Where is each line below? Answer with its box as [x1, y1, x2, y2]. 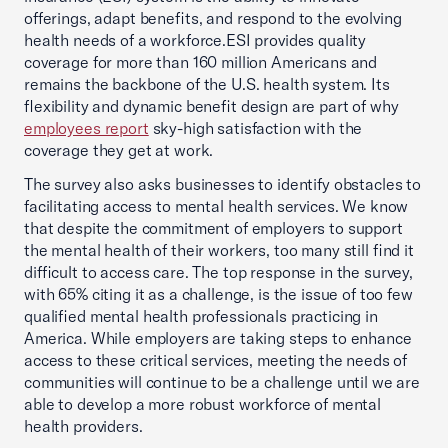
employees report [24, 118, 149, 138]
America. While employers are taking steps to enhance [24, 328, 412, 348]
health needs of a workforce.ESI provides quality [24, 30, 367, 50]
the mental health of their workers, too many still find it [24, 240, 414, 260]
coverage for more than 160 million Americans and [24, 52, 378, 72]
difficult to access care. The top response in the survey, [24, 262, 413, 282]
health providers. [24, 416, 143, 436]
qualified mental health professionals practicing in [24, 306, 378, 326]
